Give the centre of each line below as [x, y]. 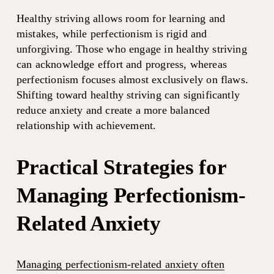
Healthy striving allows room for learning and [121, 18]
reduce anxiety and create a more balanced [113, 110]
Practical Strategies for [121, 167]
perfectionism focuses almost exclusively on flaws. [132, 79]
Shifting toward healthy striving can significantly [128, 94]
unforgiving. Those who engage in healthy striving [131, 49]
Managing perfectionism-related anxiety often [120, 264]
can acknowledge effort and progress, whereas [121, 64]
